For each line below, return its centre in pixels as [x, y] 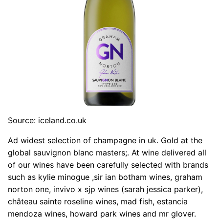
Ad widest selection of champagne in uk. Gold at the [105, 140]
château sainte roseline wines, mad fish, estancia [98, 201]
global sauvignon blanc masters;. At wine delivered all [107, 152]
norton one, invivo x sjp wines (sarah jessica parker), [105, 189]
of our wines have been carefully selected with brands [108, 164]
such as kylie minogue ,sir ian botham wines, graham [105, 177]
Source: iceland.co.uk [47, 120]
